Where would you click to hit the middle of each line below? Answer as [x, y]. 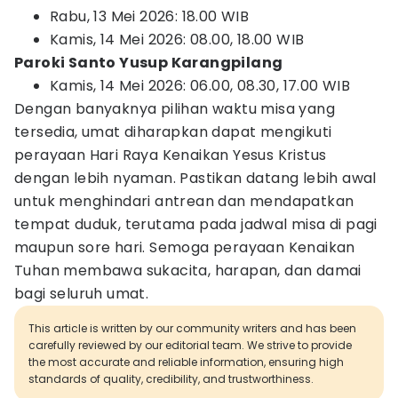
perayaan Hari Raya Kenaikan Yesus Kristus [171, 155]
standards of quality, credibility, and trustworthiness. [171, 379]
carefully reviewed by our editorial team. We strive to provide [190, 345]
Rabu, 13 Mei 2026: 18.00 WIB [150, 16]
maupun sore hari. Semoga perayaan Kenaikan [185, 247]
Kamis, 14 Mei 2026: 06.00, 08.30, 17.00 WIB [200, 86]
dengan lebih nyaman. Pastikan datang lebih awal [195, 178]
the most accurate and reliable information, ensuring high [186, 362]
